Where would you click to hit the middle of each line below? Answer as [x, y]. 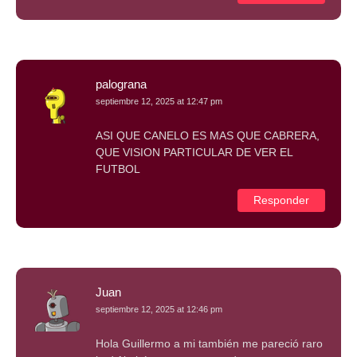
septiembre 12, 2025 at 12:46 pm [159, 309]
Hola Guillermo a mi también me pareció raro [209, 343]
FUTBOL [118, 169]
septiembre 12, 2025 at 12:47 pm [159, 101]
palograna [121, 84]
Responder [281, 200]
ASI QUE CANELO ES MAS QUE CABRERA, [208, 135]
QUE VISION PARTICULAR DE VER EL [194, 152]
